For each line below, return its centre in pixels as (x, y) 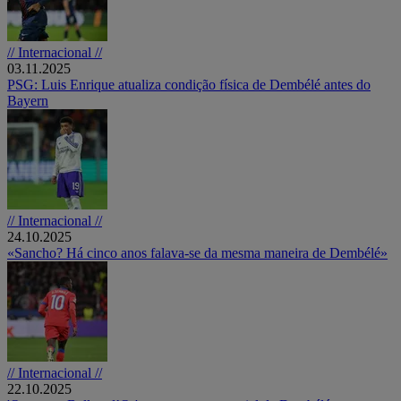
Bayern (28, 100)
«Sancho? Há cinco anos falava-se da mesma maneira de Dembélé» (197, 252)
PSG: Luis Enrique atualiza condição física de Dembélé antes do (189, 84)
